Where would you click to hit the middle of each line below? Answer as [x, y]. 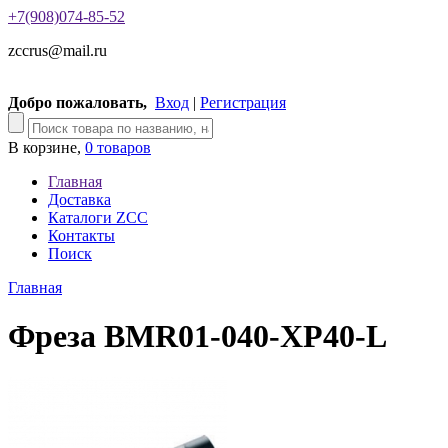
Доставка [79, 199]
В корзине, [46, 147]
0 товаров [118, 147]
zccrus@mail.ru [57, 50]
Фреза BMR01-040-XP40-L [197, 336]
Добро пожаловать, [77, 102]
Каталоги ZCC [98, 217]
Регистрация [243, 102]
